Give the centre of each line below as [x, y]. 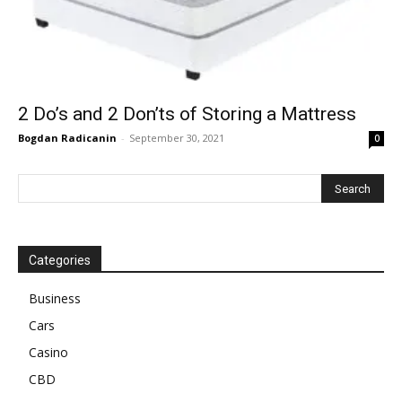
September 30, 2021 [177, 137]
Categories [60, 260]
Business [55, 298]
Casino [48, 352]
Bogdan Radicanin [67, 137]
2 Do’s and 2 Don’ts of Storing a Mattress [187, 114]
